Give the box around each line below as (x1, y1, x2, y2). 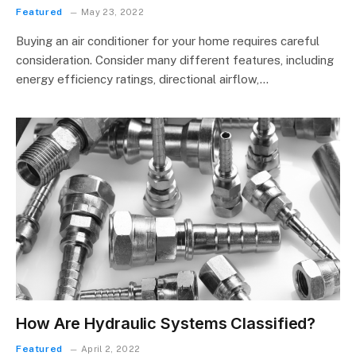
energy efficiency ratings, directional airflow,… (16, 72, 269, 86)
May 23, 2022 (81, 7, 145, 17)
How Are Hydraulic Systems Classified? (16, 313, 316, 333)
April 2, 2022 (81, 343, 141, 354)
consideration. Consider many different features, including (16, 53, 334, 67)
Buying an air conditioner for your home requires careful (16, 34, 319, 48)
